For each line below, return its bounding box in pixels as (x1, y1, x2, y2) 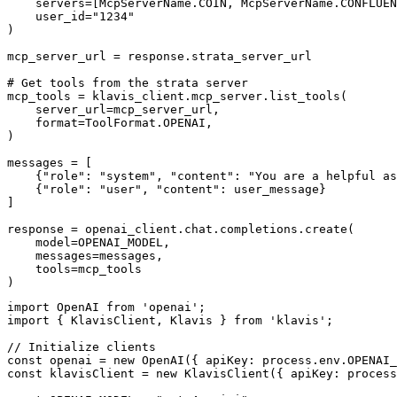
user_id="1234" (7, 10, 135, 24)
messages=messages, (7, 249, 163, 263)
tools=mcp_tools (7, 262, 142, 276)
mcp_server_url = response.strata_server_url (7, 50, 312, 64)
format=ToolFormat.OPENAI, (7, 116, 213, 130)
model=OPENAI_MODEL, (7, 236, 170, 250)
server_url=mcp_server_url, (7, 103, 220, 117)
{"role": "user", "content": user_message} (7, 183, 326, 197)
